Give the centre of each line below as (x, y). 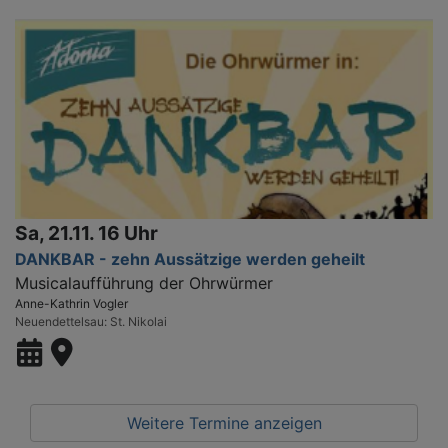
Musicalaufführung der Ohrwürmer (144, 282)
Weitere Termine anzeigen (224, 422)
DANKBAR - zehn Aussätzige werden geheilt (190, 258)
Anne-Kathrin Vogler (71, 303)
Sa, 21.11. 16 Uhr (86, 232)
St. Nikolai (138, 321)
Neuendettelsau (59, 321)
